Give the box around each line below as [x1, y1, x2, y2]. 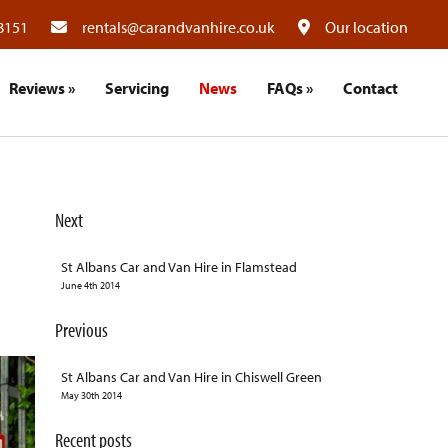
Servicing [104, 77, 169, 98]
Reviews [8, 77, 65, 98]
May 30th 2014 [60, 389, 122, 403]
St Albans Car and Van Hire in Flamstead [60, 258, 297, 277]
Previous [54, 317, 108, 343]
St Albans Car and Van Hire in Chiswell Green [60, 368, 322, 387]
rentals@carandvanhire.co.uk [82, 17, 278, 37]
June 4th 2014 [60, 279, 120, 293]
